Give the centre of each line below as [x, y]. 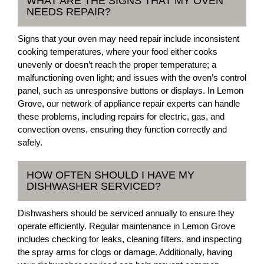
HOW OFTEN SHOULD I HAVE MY [110, 175]
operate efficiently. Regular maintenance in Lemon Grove [126, 226]
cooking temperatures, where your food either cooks [118, 51]
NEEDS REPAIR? [69, 11]
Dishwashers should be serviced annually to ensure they [126, 213]
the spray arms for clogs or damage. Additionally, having [125, 252]
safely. [30, 142]
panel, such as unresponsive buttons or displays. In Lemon [131, 90]
